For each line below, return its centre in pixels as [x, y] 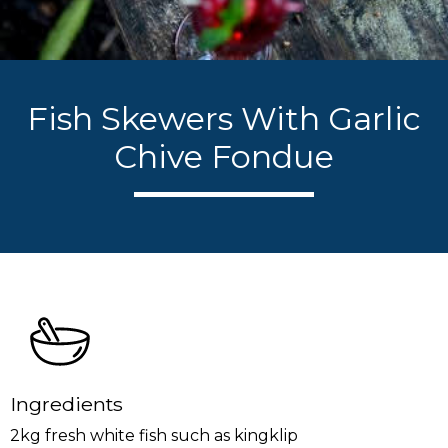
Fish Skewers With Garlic [224, 118]
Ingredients [66, 404]
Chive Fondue [224, 156]
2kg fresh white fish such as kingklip [154, 435]
